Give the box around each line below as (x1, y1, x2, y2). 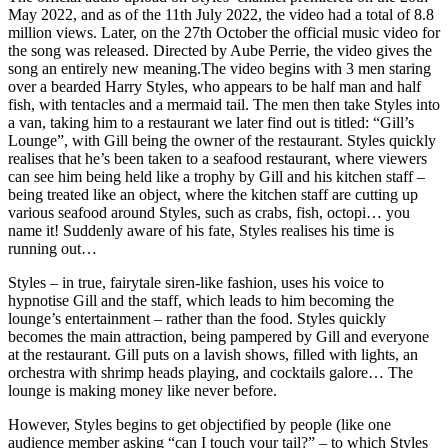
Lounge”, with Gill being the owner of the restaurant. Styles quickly (8, 131, 436, 149)
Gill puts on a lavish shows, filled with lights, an (115, 345, 418, 363)
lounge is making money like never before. (8, 381, 277, 399)
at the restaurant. (8, 345, 115, 363)
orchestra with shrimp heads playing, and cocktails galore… (8, 363, 388, 381)
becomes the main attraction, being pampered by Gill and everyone (8, 327, 429, 345)
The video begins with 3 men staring (201, 59, 431, 77)
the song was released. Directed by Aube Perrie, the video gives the (8, 41, 432, 59)
